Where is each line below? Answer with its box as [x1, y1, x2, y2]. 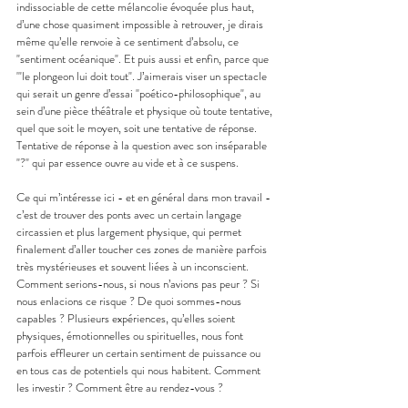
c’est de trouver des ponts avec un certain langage [16, 205, 244, 223]
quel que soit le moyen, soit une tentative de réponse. [16, 118, 260, 137]
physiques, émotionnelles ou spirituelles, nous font [16, 326, 246, 344]
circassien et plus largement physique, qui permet [16, 222, 244, 240]
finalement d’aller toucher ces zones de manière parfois [16, 240, 270, 258]
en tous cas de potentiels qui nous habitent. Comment [16, 361, 263, 379]
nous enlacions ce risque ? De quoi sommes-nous [16, 291, 244, 310]
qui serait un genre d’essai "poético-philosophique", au [16, 84, 263, 102]
